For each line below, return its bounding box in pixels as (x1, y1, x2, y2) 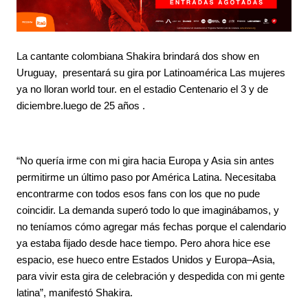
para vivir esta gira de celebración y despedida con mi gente (16, 270, 285, 282)
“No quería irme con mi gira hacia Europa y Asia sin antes (16, 155, 274, 166)
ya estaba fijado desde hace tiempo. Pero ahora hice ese (16, 237, 270, 249)
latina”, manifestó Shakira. (16, 287, 133, 298)
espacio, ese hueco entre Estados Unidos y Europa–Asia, (16, 254, 275, 265)
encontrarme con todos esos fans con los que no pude (16, 188, 260, 199)
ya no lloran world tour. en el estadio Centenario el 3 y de (16, 83, 268, 95)
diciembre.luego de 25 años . (16, 100, 145, 111)
